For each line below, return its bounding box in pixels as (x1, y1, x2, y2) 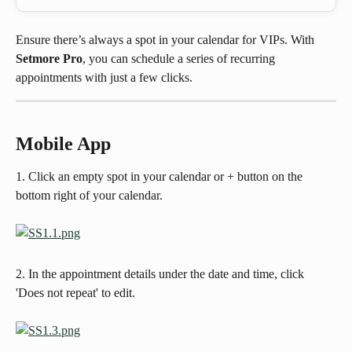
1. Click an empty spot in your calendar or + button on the (16, 170, 306, 184)
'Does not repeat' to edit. (16, 285, 138, 299)
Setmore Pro (16, 52, 82, 65)
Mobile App (16, 134, 111, 155)
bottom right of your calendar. (16, 189, 163, 203)
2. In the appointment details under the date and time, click (16, 266, 307, 280)
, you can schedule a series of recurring (82, 52, 278, 65)
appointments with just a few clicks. (16, 71, 192, 84)
